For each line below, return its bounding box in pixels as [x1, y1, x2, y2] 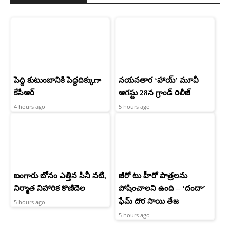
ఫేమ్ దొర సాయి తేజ [119, 197, 179, 206]
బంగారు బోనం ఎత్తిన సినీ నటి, [14, 171, 106, 180]
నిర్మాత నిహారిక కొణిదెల [14, 184, 85, 193]
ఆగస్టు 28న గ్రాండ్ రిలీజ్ [119, 89, 190, 98]
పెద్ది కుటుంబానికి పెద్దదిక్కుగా [14, 76, 101, 85]
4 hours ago [14, 103, 45, 111]
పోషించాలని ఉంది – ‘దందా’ [119, 184, 205, 193]
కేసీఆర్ [14, 89, 34, 98]
